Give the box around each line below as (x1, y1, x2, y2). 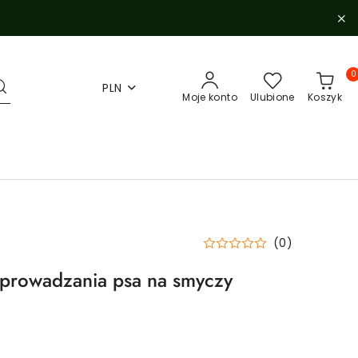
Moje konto (182, 90, 237, 104)
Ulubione (249, 90, 295, 104)
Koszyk (307, 90, 342, 104)
